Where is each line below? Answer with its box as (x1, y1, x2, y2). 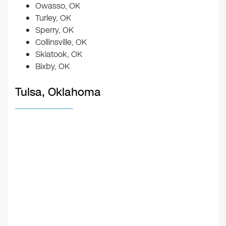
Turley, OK (35, 12, 71, 24)
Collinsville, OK (35, 36, 87, 48)
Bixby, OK (35, 60, 70, 72)
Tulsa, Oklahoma (15, 84, 101, 100)
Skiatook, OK (35, 48, 82, 60)
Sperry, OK (35, 24, 74, 36)
